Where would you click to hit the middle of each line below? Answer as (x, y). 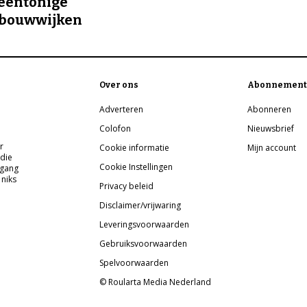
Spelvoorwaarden (134, 263)
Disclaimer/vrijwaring (140, 206)
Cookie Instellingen (136, 167)
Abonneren (270, 110)
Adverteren (122, 110)
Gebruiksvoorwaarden (144, 244)
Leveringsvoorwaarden (145, 225)
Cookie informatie (135, 148)
